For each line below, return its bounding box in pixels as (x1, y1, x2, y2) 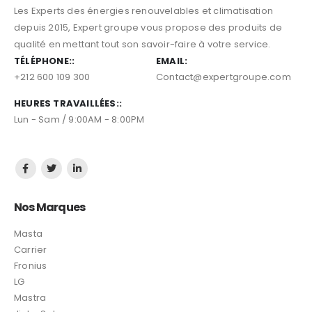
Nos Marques (14, 199, 86, 216)
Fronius (14, 259, 47, 273)
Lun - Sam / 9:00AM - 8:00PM (14, 112, 145, 126)
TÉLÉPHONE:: (14, 54, 75, 68)
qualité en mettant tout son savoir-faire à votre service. (14, 37, 271, 51)
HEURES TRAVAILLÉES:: (14, 96, 122, 110)
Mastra (14, 291, 47, 305)
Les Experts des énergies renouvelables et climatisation (14, 3, 274, 17)
